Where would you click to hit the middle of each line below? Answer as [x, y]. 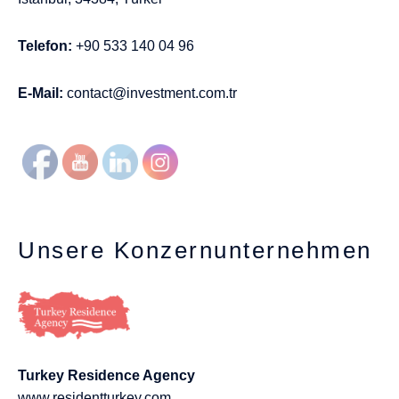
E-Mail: [41, 93]
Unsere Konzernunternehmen [195, 250]
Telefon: [45, 45]
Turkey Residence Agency [106, 375]
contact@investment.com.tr [152, 93]
